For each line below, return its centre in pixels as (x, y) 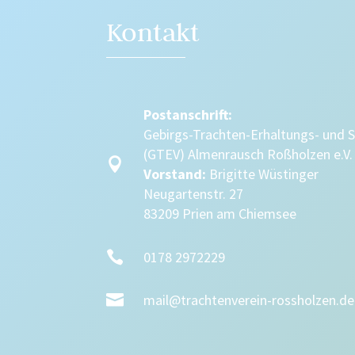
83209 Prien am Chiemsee (220, 214)
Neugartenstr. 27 (194, 194)
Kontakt (153, 32)
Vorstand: (175, 174)
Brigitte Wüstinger (263, 174)
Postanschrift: (188, 115)
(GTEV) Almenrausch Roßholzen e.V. (248, 155)
